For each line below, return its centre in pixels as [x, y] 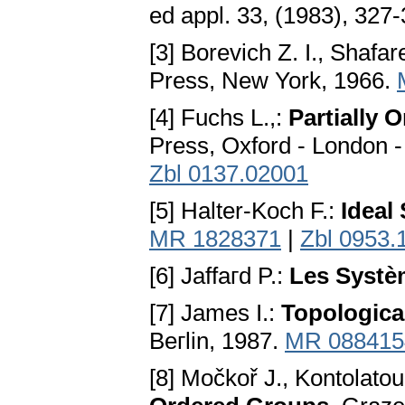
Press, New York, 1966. [273, 81]
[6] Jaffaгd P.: [219, 276]
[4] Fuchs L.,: [219, 118]
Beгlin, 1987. [217, 341]
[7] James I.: [215, 313]
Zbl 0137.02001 [229, 174]
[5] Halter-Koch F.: [245, 211]
